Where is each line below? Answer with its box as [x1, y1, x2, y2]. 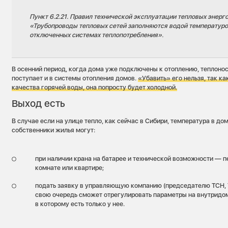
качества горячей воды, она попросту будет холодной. [12, 83, 178, 91]
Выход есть [12, 97, 66, 110]
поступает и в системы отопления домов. [12, 74, 138, 82]
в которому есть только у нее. [35, 200, 125, 208]
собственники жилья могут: [12, 126, 96, 134]
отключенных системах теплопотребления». [30, 31, 164, 39]
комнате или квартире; [35, 163, 104, 172]
